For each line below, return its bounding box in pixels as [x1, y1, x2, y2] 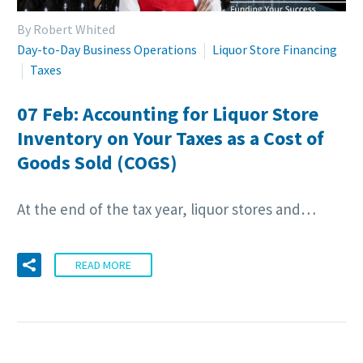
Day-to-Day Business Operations [17, 41, 197, 58]
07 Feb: [17, 101, 83, 127]
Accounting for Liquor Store [83, 101, 318, 127]
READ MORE [75, 258, 131, 273]
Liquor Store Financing [212, 41, 337, 58]
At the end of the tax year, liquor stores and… [17, 199, 316, 219]
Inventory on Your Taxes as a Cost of [17, 126, 324, 152]
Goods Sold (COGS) [17, 150, 177, 176]
